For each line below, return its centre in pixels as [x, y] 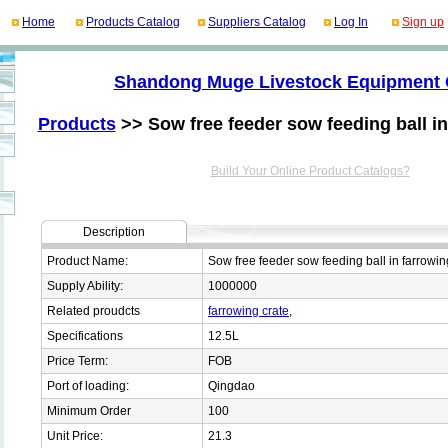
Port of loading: [88, 385]
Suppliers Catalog [257, 22]
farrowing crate [248, 310]
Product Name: [87, 260]
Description [114, 231]
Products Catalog [133, 22]
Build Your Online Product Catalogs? [310, 170]
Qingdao [231, 385]
